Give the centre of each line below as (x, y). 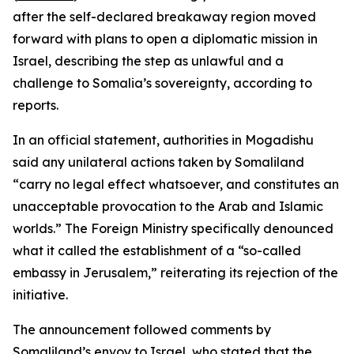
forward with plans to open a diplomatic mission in (165, 39)
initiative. (40, 295)
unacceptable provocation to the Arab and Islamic (168, 206)
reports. (36, 105)
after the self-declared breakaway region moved (164, 17)
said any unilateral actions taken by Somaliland (158, 162)
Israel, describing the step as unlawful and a (148, 61)
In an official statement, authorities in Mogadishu (163, 140)
